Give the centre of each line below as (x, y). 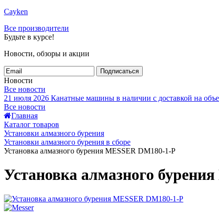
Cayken (16, 11)
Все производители (36, 28)
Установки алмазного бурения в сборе (67, 142)
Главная (24, 116)
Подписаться (120, 71)
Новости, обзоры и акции (47, 54)
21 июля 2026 (26, 98)
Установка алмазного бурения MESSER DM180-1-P (90, 151)
